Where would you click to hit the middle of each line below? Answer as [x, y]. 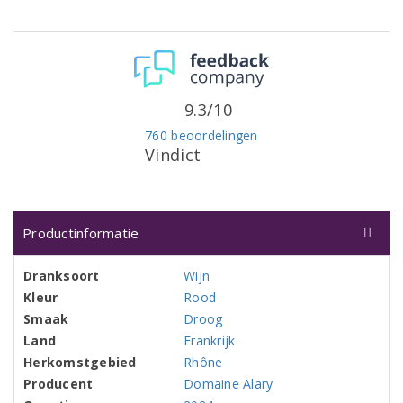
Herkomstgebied [80, 363]
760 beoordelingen [201, 136]
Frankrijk [210, 341]
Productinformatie [81, 233]
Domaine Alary [228, 384]
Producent [58, 384]
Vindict [173, 155]
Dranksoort [62, 276]
